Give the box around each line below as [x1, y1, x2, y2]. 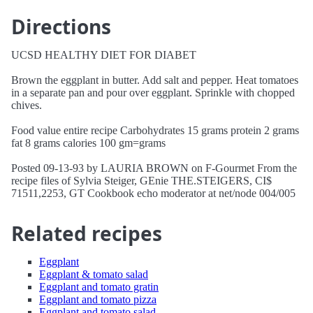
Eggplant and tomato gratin [39, 281, 159, 293]
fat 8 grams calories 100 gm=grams [11, 137, 166, 149]
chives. [11, 99, 42, 111]
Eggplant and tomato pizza [39, 293, 156, 305]
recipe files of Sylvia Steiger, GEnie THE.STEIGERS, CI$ [11, 175, 272, 187]
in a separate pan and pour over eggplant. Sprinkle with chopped [11, 87, 295, 99]
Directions [11, 13, 111, 40]
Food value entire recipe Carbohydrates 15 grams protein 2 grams [11, 124, 299, 136]
